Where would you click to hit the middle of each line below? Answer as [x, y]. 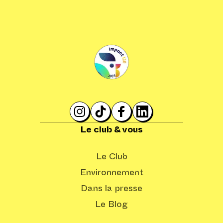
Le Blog [111, 205]
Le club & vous [111, 130]
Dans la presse [111, 189]
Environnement [111, 173]
